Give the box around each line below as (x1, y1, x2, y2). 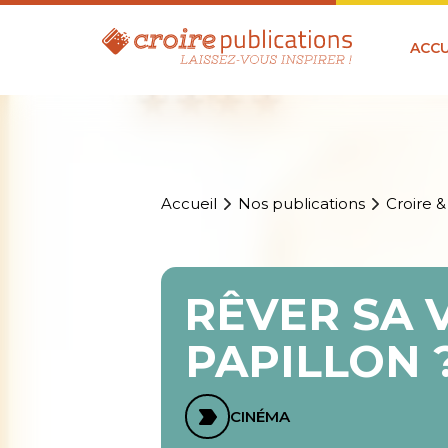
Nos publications (238, 194, 366, 214)
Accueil (161, 194, 218, 214)
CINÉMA (230, 407, 291, 427)
